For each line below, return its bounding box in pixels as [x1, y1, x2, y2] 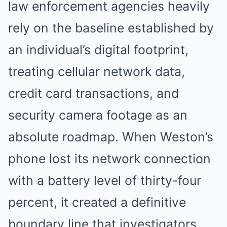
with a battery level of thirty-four [8, 173, 201, 188]
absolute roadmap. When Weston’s [8, 129, 213, 144]
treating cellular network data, [8, 64, 185, 79]
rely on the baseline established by [8, 20, 214, 35]
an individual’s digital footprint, [8, 42, 188, 57]
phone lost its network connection [8, 151, 211, 166]
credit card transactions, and [8, 86, 179, 101]
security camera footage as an [8, 107, 187, 123]
